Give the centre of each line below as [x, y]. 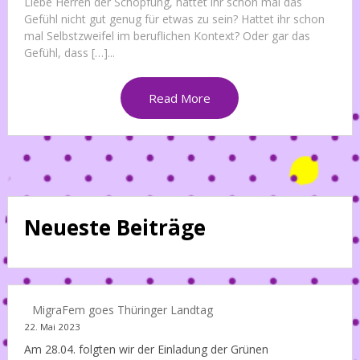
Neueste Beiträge [115, 227]
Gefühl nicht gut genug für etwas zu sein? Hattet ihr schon [174, 18]
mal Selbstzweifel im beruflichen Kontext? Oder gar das [167, 35]
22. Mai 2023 [52, 326]
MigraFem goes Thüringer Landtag [122, 309]
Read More [180, 98]
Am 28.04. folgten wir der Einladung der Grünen [146, 349]
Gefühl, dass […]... [69, 52]
